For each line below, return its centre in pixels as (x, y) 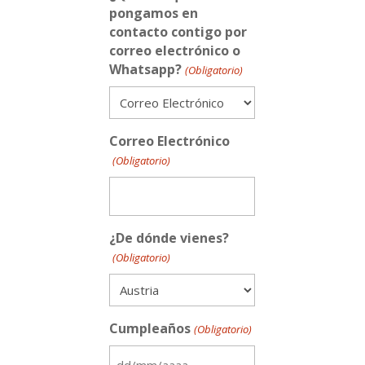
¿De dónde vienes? (169, 238)
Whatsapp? (146, 70)
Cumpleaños (150, 329)
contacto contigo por (178, 32)
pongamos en (154, 13)
